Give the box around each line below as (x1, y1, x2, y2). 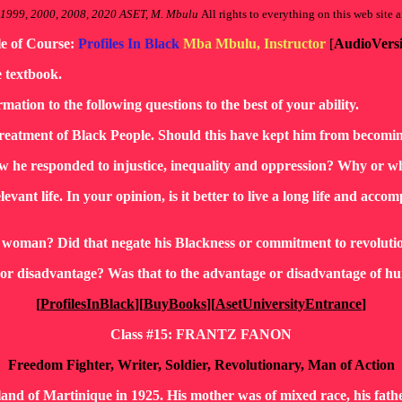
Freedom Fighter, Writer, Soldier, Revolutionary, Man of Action (7, 357, 395, 372)
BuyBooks (144, 296, 206, 311)
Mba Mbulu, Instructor (183, 36, 326, 51)
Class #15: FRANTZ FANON (110, 327, 292, 342)
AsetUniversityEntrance (215, 296, 362, 311)
